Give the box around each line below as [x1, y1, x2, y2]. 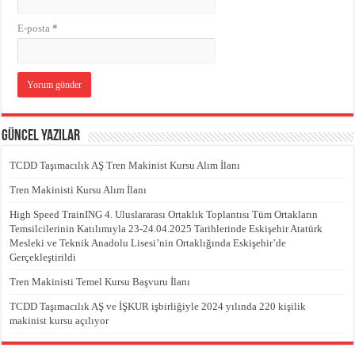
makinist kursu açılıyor [10, 314, 109, 326]
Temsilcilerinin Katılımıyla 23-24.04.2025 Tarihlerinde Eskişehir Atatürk [10, 222, 323, 235]
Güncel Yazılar [2, 128, 81, 144]
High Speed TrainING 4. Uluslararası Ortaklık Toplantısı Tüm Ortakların [10, 208, 319, 220]
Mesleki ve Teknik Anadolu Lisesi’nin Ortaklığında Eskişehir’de [10, 236, 287, 249]
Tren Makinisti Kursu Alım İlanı [10, 183, 147, 196]
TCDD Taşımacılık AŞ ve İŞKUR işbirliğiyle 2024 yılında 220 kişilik [10, 300, 307, 312]
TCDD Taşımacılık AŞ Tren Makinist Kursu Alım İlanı [10, 158, 241, 171]
